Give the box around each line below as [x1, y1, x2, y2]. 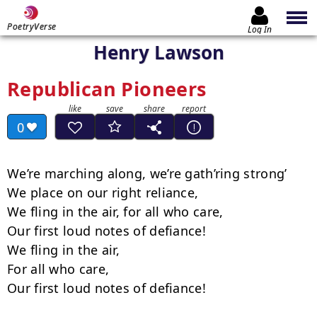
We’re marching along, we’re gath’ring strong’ [7, 165, 287, 182]
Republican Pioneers [7, 76, 207, 102]
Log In [248, 23, 272, 35]
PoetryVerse [7, 21, 57, 33]
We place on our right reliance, [7, 184, 199, 201]
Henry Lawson [93, 40, 224, 65]
